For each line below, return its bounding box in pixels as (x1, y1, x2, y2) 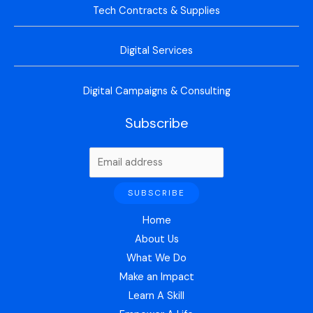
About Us (134, 233, 179, 247)
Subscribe (124, 113, 189, 132)
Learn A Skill (129, 289, 184, 303)
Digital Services (120, 44, 193, 58)
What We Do (126, 252, 187, 265)
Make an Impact (119, 270, 194, 284)
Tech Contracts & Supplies (93, 4, 220, 18)
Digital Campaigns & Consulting (82, 84, 231, 98)
